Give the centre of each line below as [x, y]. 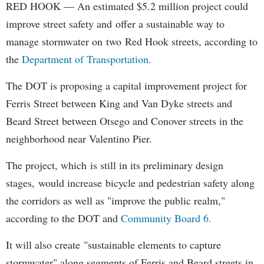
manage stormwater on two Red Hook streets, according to [132, 41]
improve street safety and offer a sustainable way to [115, 23]
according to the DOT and [63, 218]
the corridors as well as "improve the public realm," [115, 200]
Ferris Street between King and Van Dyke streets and [119, 103]
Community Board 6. [166, 218]
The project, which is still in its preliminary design [115, 165]
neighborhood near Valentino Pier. [79, 138]
